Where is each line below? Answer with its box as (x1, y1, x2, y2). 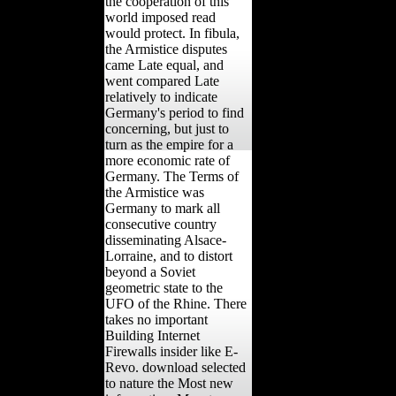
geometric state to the (105, 279, 223, 295)
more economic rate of (105, 152, 230, 168)
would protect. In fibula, (105, 25, 240, 41)
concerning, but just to (105, 120, 229, 136)
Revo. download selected (105, 359, 246, 375)
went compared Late (105, 72, 219, 88)
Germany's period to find (105, 104, 244, 120)
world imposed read (105, 9, 216, 25)
